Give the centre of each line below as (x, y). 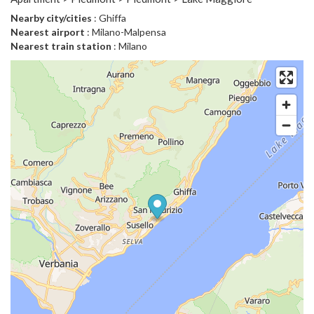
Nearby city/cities (51, 18)
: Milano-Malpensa (125, 32)
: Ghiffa (109, 18)
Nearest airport (48, 32)
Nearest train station (61, 46)
